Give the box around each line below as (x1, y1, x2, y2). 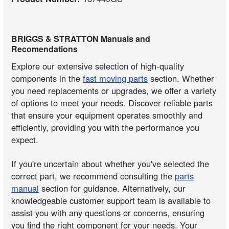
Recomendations (11, 43, 78, 55)
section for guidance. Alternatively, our (39, 181, 186, 194)
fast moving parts (83, 72, 148, 85)
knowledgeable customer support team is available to (11, 194, 211, 207)
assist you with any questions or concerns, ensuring (11, 206, 205, 219)
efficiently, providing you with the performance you (11, 121, 200, 134)
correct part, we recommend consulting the (11, 169, 175, 182)
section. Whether (148, 72, 215, 85)
